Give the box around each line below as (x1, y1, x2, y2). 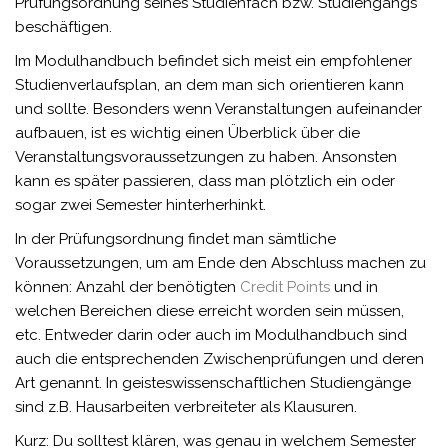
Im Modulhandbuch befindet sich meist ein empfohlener (15, 52, 412, 71)
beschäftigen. (15, 18, 112, 37)
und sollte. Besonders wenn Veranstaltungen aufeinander (15, 100, 422, 119)
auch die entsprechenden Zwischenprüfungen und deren (15, 350, 424, 369)
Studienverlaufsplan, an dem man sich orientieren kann (15, 76, 404, 95)
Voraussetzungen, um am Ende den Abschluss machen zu (15, 254, 426, 273)
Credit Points (240, 278, 330, 297)
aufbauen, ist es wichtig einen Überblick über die (15, 124, 360, 143)
